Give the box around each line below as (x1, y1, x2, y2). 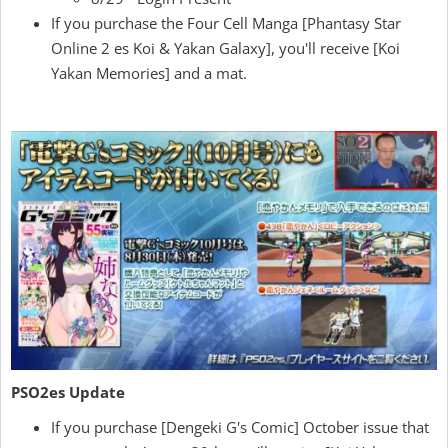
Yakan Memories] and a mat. (51, 62, 247, 83)
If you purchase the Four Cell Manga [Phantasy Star (51, 12, 401, 33)
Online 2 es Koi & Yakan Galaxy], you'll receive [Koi (51, 37, 400, 58)
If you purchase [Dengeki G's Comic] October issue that (51, 417, 429, 438)
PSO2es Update (11, 382, 125, 403)
